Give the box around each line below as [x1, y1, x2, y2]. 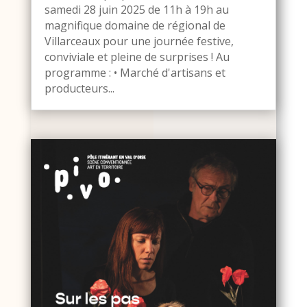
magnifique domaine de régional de [44, 18, 225, 34]
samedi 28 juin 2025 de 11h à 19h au [44, 2, 229, 18]
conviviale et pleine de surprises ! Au [44, 49, 230, 65]
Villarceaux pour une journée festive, [44, 34, 234, 49]
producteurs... [44, 81, 114, 97]
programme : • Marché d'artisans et [44, 65, 225, 81]
